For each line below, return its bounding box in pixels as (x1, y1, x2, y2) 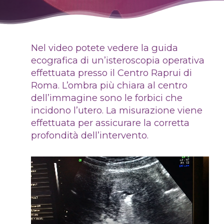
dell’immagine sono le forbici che (30, 91, 182, 103)
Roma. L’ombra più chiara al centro (30, 79, 187, 91)
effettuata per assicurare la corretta (30, 116, 189, 128)
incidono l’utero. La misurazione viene (30, 104, 202, 116)
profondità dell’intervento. (30, 129, 148, 141)
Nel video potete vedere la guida (30, 41, 178, 53)
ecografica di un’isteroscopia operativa (30, 54, 204, 66)
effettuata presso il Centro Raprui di (30, 66, 192, 78)
